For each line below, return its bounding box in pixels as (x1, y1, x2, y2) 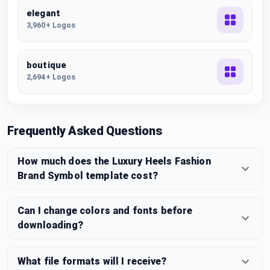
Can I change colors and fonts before (17, 204, 193, 216)
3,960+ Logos (27, 20, 76, 30)
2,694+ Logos (27, 72, 76, 81)
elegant (27, 8, 60, 19)
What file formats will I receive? (17, 255, 166, 267)
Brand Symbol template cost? (17, 169, 159, 181)
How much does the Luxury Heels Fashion (17, 155, 211, 167)
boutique (27, 60, 67, 71)
